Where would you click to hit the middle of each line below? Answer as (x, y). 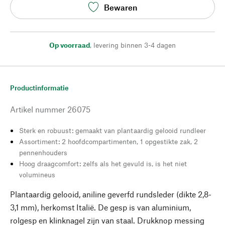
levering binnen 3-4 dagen (135, 45)
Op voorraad (70, 45)
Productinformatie (39, 88)
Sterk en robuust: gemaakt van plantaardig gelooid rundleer (113, 130)
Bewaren (121, 7)
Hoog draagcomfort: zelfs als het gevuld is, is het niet (103, 163)
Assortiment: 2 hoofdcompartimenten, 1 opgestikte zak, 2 (108, 141)
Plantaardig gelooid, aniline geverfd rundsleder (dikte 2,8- (111, 194)
